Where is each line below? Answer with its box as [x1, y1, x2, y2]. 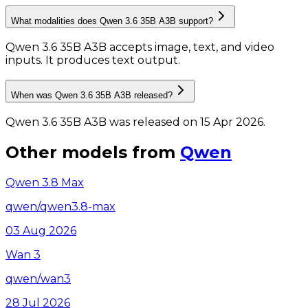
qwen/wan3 [5, 272, 71, 285]
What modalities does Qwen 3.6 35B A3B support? [11, 15, 213, 26]
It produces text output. [45, 54, 180, 67]
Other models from [5, 142, 175, 162]
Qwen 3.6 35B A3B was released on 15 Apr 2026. [5, 115, 265, 129]
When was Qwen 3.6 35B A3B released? [11, 90, 173, 100]
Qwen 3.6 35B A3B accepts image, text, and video [5, 41, 274, 54]
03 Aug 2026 [5, 223, 76, 237]
